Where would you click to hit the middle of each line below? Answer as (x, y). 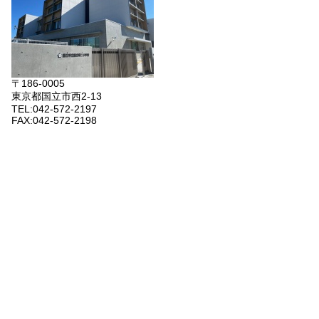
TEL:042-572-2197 (54, 109)
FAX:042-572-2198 (54, 121)
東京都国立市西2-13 (57, 96)
